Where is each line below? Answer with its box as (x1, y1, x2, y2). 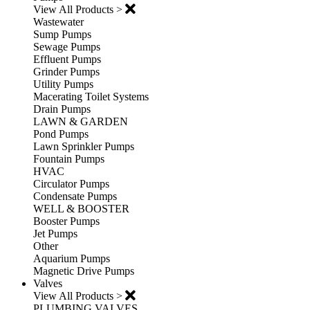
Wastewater (33, 16, 84, 28)
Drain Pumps (33, 103, 91, 116)
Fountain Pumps (33, 153, 104, 165)
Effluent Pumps (33, 53, 101, 66)
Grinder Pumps (33, 66, 100, 78)
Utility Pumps (33, 78, 93, 91)
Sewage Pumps (33, 41, 100, 53)
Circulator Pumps (33, 178, 109, 190)
